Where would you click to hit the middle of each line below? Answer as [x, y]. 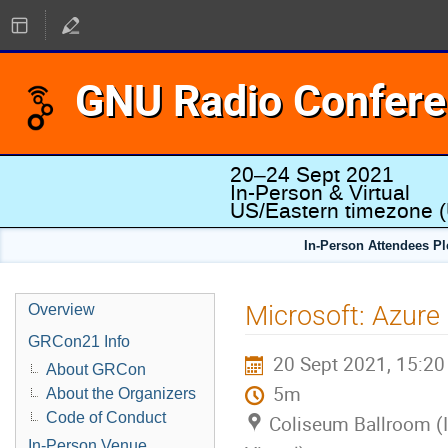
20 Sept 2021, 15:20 [358, 363]
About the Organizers [121, 393]
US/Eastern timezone [331, 211]
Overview [61, 309]
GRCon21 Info [79, 341]
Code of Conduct [106, 417]
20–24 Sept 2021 [312, 175]
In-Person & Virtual [320, 193]
